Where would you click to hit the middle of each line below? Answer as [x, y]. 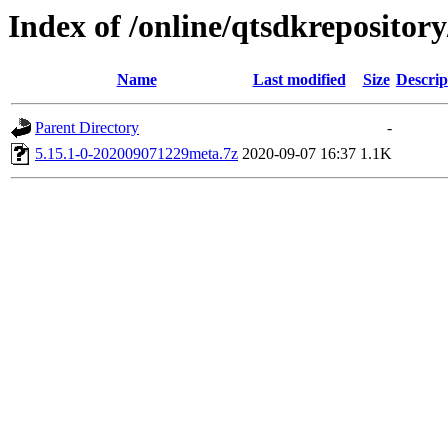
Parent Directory [87, 128]
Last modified [299, 80]
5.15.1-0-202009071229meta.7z [136, 154]
